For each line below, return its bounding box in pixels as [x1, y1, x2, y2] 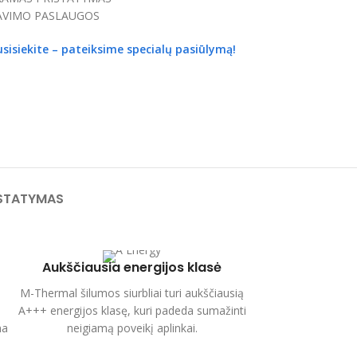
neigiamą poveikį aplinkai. [66, 320, 198, 335]
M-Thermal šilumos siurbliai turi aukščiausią [20, 284, 245, 300]
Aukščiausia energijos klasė [42, 257, 222, 277]
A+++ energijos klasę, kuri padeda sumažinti [18, 302, 246, 318]
